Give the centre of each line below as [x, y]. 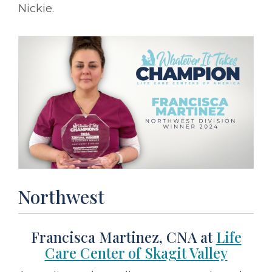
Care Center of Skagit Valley [136, 252]
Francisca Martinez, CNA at [123, 236]
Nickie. [36, 9]
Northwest [61, 196]
